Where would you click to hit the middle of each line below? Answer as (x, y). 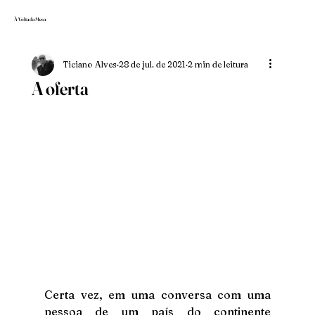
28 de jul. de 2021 (152, 64)
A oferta (60, 89)
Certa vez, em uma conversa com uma (157, 294)
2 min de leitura (218, 64)
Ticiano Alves (89, 64)
